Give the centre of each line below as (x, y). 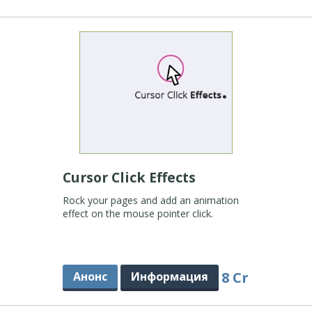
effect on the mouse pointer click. (138, 213)
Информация (169, 276)
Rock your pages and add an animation (150, 200)
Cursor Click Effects (131, 177)
